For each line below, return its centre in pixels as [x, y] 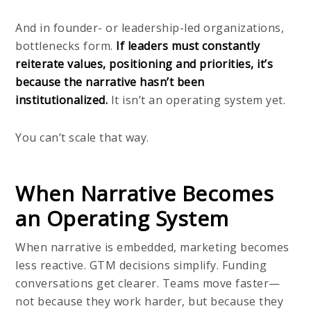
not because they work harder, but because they [150, 301]
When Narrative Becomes [145, 193]
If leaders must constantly [186, 45]
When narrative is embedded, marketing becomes [152, 247]
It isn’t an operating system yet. [198, 100]
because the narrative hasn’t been [110, 82]
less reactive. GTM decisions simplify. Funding [141, 265]
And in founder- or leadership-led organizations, [150, 27]
